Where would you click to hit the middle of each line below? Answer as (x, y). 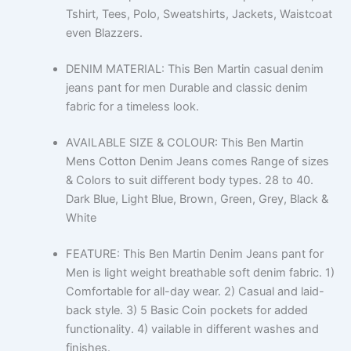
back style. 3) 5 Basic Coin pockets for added (186, 311)
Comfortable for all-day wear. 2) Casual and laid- (195, 292)
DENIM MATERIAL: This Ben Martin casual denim (194, 69)
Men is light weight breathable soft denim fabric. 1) (200, 273)
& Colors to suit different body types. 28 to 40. (189, 181)
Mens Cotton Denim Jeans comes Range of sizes (197, 162)
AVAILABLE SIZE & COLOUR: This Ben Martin (185, 143)
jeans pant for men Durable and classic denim (186, 88)
